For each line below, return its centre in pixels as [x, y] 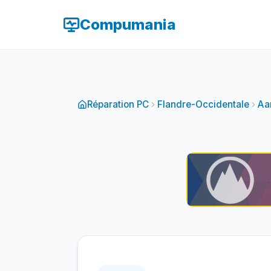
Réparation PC [118, 104]
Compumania [128, 24]
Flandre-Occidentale [203, 104]
